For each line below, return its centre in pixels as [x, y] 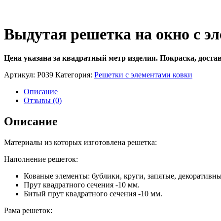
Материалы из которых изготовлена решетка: [80, 143]
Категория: [75, 75]
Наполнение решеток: [41, 159]
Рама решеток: [28, 211]
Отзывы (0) [43, 101]
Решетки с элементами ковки [143, 75]
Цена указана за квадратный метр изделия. [81, 58]
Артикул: [20, 75]
